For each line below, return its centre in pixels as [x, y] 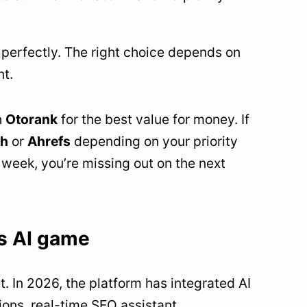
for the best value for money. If [153, 119]
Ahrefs [49, 141]
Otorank [32, 119]
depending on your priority [154, 141]
